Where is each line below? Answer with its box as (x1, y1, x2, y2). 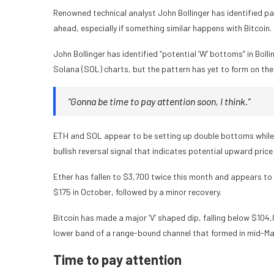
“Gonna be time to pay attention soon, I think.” (68, 95, 250, 108)
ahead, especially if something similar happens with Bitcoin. (53, 23, 272, 34)
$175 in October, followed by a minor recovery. (53, 187, 223, 198)
